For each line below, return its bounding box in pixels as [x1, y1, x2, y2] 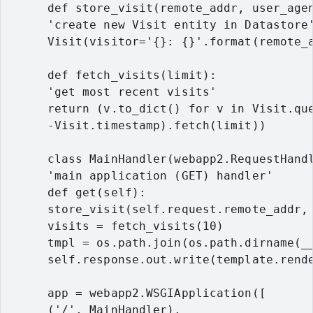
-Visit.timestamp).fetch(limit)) [5, 119, 266, 132]
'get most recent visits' [5, 85, 217, 99]
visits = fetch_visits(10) [5, 219, 224, 233]
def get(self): [5, 186, 146, 199]
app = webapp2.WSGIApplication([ [5, 286, 266, 300]
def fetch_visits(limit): [5, 68, 217, 82]
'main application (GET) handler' [5, 169, 273, 182]
